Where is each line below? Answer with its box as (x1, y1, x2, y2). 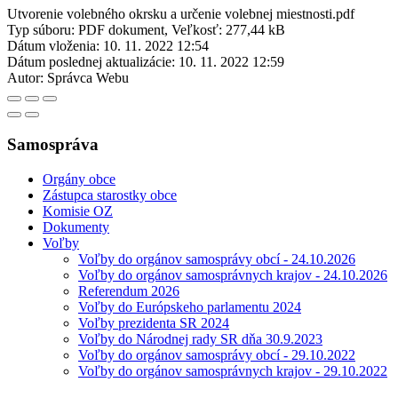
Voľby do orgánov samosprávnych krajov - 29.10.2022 (78, 362, 387, 378)
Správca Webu (47, 70, 129, 86)
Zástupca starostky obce (43, 187, 177, 203)
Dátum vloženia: (7, 38, 99, 54)
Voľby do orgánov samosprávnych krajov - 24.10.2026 (78, 267, 387, 283)
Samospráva (7, 135, 99, 155)
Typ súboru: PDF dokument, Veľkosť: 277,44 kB (7, 22, 285, 38)
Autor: (7, 70, 44, 86)
